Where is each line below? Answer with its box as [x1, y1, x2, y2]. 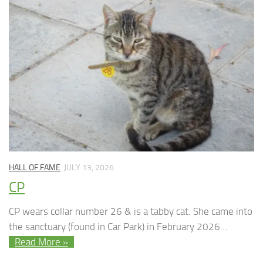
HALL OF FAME [9, 162, 60, 173]
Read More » [15, 235, 68, 248]
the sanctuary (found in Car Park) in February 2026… [9, 220, 227, 232]
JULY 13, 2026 [64, 162, 114, 173]
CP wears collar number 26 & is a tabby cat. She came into [9, 205, 252, 217]
